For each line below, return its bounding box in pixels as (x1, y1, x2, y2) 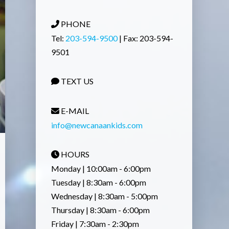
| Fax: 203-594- (117, 33, 173, 43)
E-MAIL (59, 106, 89, 116)
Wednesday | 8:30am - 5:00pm (51, 191, 158, 201)
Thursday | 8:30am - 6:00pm (51, 205, 150, 215)
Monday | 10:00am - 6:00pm (51, 164, 151, 173)
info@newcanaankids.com (51, 120, 143, 130)
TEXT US (59, 76, 94, 86)
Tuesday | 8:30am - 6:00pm (51, 177, 146, 187)
